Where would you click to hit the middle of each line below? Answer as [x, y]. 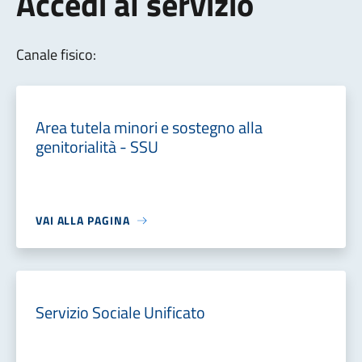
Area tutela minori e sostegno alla [149, 127]
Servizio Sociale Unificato [120, 312]
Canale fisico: [56, 55]
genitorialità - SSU [97, 147]
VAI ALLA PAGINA [82, 220]
